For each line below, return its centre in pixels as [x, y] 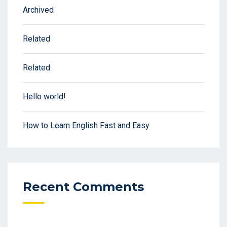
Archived [38, 10]
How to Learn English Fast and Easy [86, 126]
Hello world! [44, 97]
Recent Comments [83, 187]
